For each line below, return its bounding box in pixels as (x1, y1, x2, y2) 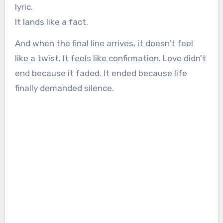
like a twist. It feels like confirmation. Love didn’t (14, 53, 206, 63)
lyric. (14, 2, 33, 12)
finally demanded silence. (14, 83, 114, 93)
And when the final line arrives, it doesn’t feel (14, 38, 193, 48)
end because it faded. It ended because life (14, 68, 187, 78)
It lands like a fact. (14, 17, 88, 27)
